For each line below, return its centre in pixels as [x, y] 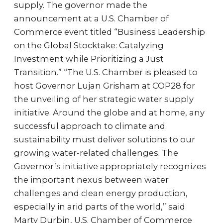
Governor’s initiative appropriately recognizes [110, 166]
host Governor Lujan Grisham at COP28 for [105, 86]
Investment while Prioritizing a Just [89, 59]
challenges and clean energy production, [101, 193]
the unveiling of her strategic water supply [104, 99]
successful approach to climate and [90, 126]
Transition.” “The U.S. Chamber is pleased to [106, 72]
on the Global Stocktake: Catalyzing [89, 45]
